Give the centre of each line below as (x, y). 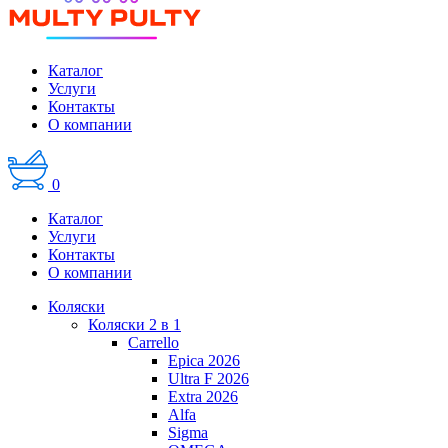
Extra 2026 (203, 396)
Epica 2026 (204, 360)
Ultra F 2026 (208, 378)
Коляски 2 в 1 (134, 324)
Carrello (153, 342)
